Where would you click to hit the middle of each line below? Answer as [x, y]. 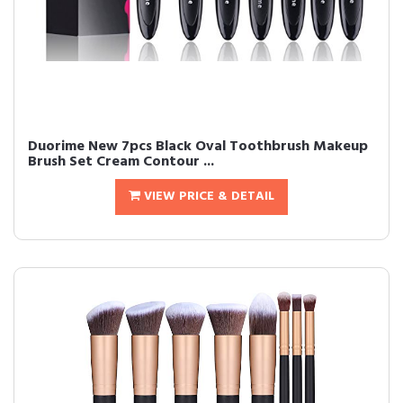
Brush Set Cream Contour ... [121, 162]
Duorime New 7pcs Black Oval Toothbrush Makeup [198, 147]
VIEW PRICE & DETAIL [207, 197]
